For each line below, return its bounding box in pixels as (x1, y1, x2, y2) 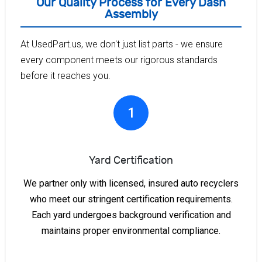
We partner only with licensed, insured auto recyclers (23, 177, 239, 189)
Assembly (104, 7, 158, 21)
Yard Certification (89, 154, 173, 167)
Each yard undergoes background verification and (31, 209, 231, 220)
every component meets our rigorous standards (20, 54, 218, 65)
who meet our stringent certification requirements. (29, 193, 233, 205)
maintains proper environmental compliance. (42, 225, 220, 236)
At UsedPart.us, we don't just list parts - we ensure (20, 38, 223, 50)
